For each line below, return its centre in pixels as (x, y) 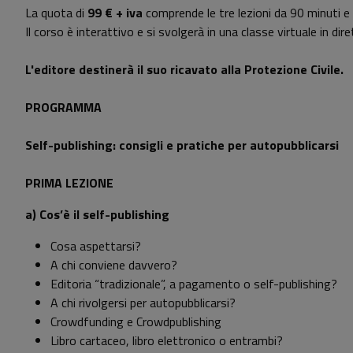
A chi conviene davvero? (114, 265)
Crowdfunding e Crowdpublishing (136, 322)
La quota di (56, 13)
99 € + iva (115, 13)
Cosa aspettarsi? (96, 246)
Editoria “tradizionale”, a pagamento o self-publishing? (194, 284)
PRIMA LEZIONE (69, 183)
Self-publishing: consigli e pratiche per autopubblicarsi (182, 145)
